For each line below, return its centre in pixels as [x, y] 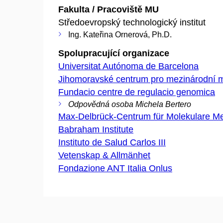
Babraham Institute [96, 129]
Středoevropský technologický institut [132, 22]
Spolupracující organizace [114, 53]
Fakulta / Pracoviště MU [109, 9]
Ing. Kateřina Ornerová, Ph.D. [120, 34]
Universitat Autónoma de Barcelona [128, 66]
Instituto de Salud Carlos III [112, 142]
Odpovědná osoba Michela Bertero [130, 104]
